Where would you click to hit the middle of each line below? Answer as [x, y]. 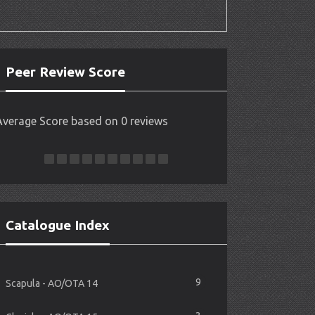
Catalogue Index [58, 225]
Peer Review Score [66, 72]
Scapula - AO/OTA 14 [52, 283]
